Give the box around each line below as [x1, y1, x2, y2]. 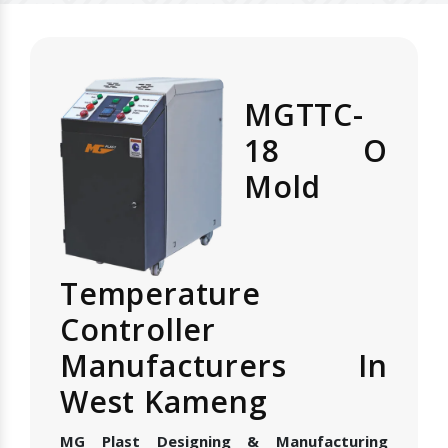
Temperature [60, 272, 261, 314]
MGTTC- [244, 94, 364, 136]
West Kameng [60, 380, 268, 422]
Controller [60, 308, 217, 350]
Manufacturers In [60, 344, 388, 386]
